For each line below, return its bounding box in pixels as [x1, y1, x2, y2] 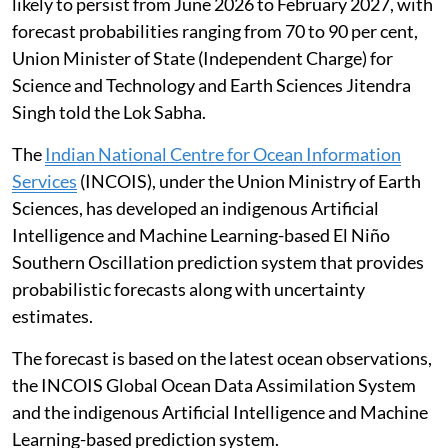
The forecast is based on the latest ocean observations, [12, 346, 432, 369]
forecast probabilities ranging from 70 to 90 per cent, [12, 19, 418, 42]
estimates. [12, 304, 93, 327]
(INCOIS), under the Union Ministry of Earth [77, 169, 421, 192]
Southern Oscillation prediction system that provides [12, 250, 424, 273]
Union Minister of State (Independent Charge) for [12, 46, 393, 69]
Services [12, 169, 77, 192]
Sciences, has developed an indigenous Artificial [12, 196, 379, 219]
